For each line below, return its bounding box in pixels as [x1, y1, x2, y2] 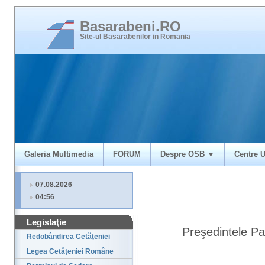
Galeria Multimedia [24, 150, 93, 159]
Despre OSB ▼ [160, 150, 215, 159]
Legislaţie [27, 217, 66, 228]
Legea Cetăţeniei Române [27, 247, 114, 256]
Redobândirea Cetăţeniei [27, 232, 110, 241]
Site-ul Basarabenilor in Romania [80, 33, 190, 41]
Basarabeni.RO [80, 18, 181, 34]
